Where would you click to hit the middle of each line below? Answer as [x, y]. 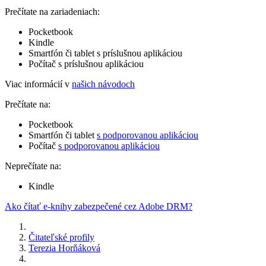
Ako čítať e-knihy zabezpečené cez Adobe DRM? [99, 206]
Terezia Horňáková [64, 248]
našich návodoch [103, 84]
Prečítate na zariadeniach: [52, 11]
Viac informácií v [38, 84]
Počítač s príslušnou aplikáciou [86, 64]
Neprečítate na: [33, 166]
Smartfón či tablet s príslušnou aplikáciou [105, 53]
